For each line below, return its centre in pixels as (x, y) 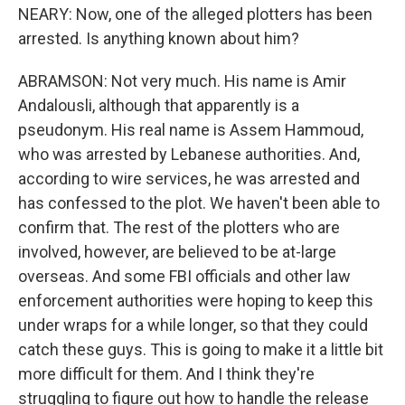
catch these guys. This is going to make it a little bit (201, 349)
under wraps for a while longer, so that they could (193, 325)
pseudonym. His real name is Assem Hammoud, (191, 130)
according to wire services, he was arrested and (189, 179)
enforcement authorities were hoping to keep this (196, 301)
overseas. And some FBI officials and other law (184, 276)
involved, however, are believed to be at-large (177, 252)
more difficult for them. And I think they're (166, 374)
